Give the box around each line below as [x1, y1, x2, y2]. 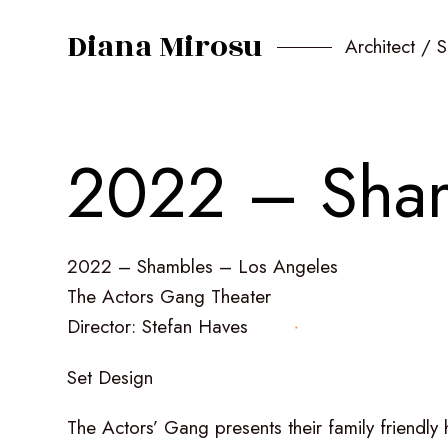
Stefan [142, 313, 193, 341]
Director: [67, 313, 137, 341]
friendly [380, 414, 439, 442]
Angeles [273, 253, 339, 281]
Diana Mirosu [67, 24, 264, 71]
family [328, 414, 375, 442]
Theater [211, 283, 272, 311]
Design [98, 363, 154, 391]
